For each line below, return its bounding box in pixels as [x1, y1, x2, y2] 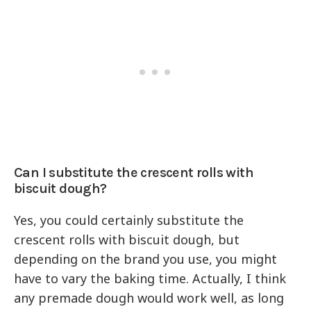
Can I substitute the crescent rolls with [14, 165, 253, 181]
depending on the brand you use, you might [14, 251, 278, 268]
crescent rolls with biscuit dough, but [14, 231, 240, 249]
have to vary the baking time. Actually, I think [14, 270, 287, 287]
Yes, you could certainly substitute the [14, 212, 244, 229]
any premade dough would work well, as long [14, 289, 285, 307]
